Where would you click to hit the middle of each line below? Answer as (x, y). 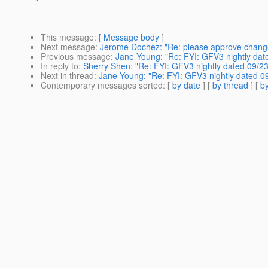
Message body (131, 37)
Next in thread (67, 76)
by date (186, 85)
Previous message (76, 57)
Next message (68, 47)
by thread (230, 85)
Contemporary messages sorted (102, 85)
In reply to (60, 66)
